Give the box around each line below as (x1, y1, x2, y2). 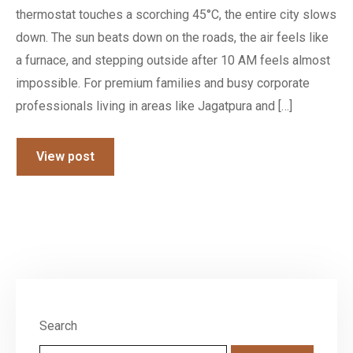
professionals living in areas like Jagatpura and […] (16, 98, 292, 113)
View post (36, 149, 95, 164)
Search (39, 318, 77, 333)
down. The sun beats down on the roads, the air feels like (16, 30, 329, 45)
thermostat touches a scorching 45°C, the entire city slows (16, 7, 336, 22)
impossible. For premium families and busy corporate (16, 76, 310, 91)
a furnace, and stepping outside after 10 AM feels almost (16, 53, 330, 68)
